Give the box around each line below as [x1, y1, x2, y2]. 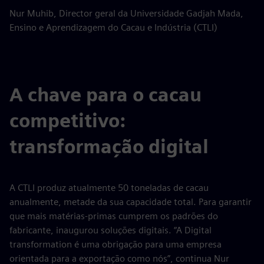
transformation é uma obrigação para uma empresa [9, 239, 222, 250]
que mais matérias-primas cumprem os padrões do [9, 210, 218, 222]
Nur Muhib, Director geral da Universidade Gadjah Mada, [9, 8, 243, 19]
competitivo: [9, 109, 126, 132]
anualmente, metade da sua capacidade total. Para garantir [9, 196, 252, 207]
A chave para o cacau [9, 83, 202, 106]
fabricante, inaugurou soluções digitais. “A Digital [9, 225, 212, 236]
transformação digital [9, 135, 209, 158]
